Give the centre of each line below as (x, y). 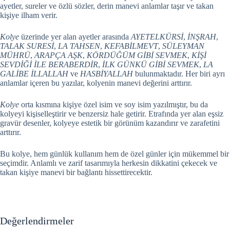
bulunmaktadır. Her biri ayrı (179, 74)
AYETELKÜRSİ (157, 37)
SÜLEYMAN (183, 46)
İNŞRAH (202, 37)
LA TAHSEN (79, 46)
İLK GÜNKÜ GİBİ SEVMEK (151, 65)
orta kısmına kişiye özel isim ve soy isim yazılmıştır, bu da (113, 105)
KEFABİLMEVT (131, 46)
